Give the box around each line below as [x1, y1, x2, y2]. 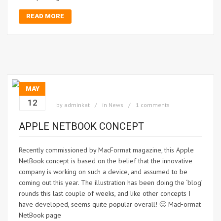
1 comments [136, 101, 170, 109]
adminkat [64, 101, 90, 109]
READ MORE [26, 12, 64, 20]
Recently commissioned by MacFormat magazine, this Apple [19, 146, 194, 155]
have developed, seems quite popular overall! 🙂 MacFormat [19, 200, 201, 209]
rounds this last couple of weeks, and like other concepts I [19, 189, 190, 198]
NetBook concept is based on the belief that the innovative [19, 156, 192, 166]
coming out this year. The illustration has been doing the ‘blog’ [19, 178, 202, 187]
